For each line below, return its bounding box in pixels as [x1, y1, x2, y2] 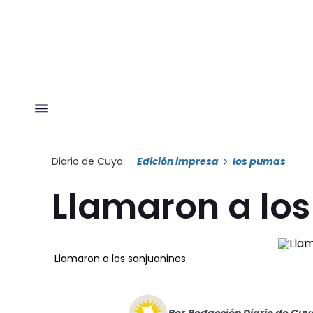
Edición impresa [137, 154, 219, 168]
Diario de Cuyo [52, 154, 123, 168]
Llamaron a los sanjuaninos [54, 251, 186, 265]
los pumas [233, 154, 286, 168]
